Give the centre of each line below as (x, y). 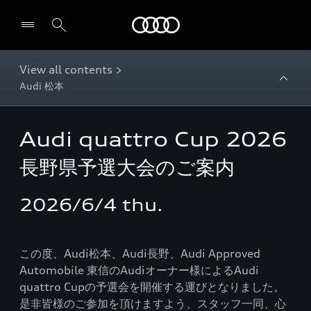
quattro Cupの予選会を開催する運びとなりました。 (152, 287)
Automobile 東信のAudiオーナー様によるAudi (139, 270)
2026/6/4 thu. (91, 205)
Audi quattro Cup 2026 (153, 140)
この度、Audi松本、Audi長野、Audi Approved (140, 253)
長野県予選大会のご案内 (127, 167)
